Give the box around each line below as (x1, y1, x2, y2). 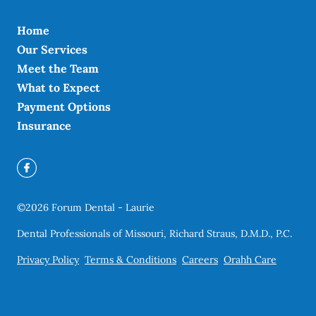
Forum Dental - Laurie (51, 201, 154, 214)
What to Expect (17, 80, 100, 95)
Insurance (17, 119, 71, 133)
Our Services (17, 42, 87, 57)
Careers (182, 253, 218, 267)
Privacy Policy (17, 253, 79, 267)
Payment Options (17, 99, 111, 114)
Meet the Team (17, 61, 99, 76)
